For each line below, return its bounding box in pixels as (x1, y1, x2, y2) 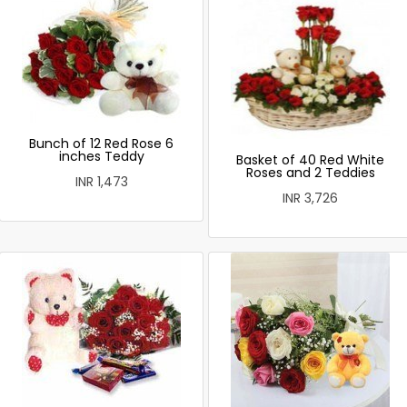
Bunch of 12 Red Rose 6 (29, 134, 174, 153)
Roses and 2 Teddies (245, 164, 375, 182)
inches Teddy (58, 147, 144, 165)
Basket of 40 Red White (236, 151, 384, 169)
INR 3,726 (283, 189, 338, 207)
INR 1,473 (74, 173, 128, 191)
